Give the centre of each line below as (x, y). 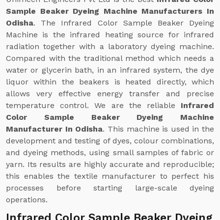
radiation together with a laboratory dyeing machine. (110, 46)
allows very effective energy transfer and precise (110, 94)
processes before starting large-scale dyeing (110, 188)
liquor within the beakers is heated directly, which (110, 82)
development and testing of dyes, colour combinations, (110, 141)
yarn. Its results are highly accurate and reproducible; (110, 164)
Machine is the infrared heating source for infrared (110, 35)
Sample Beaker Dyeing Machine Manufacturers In (110, 11)
